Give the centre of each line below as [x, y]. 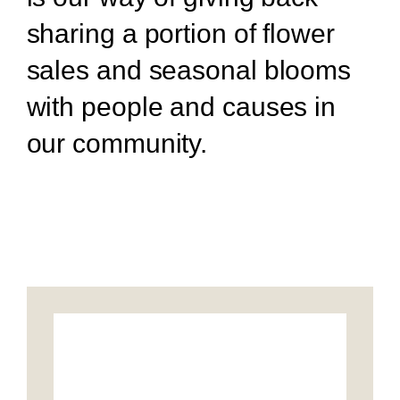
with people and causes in [181, 107]
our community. [117, 144]
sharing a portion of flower [180, 34]
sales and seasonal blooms [189, 71]
